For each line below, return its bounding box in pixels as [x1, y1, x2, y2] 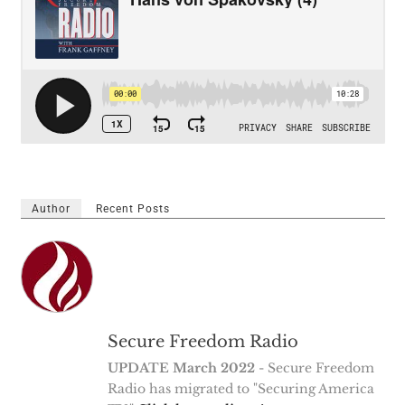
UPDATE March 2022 [107, 360, 255, 377]
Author [31, 202, 71, 216]
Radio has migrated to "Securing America [107, 381, 374, 398]
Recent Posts [95, 202, 170, 216]
